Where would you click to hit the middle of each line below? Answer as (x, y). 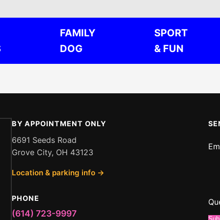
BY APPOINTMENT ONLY (59, 124)
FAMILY (78, 33)
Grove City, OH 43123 (53, 152)
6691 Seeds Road (44, 140)
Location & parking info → (58, 173)
